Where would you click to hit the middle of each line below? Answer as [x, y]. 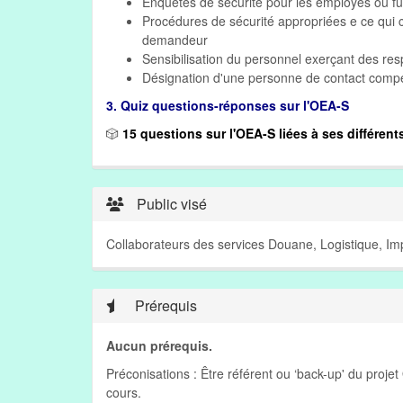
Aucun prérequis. [159, 345]
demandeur [175, 40]
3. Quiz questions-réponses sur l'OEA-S [228, 105]
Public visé [170, 204]
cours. [124, 392]
